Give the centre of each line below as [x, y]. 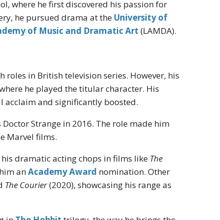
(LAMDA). [158, 31]
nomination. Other [134, 172]
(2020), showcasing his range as [110, 185]
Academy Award [63, 172]
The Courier [26, 185]
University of [141, 18]
